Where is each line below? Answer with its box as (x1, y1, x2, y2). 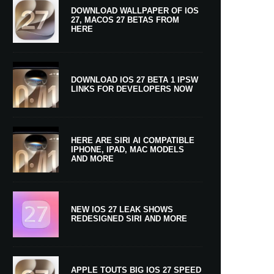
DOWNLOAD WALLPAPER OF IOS (71, 6, 199, 15)
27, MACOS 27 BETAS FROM (71, 15, 179, 24)
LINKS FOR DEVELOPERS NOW (71, 84, 193, 94)
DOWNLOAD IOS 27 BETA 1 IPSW (71, 75, 198, 85)
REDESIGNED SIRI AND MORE (71, 214, 187, 224)
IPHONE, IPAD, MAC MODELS (71, 144, 184, 154)
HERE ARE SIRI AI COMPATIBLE (71, 135, 194, 145)
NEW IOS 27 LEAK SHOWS (71, 205, 173, 215)
